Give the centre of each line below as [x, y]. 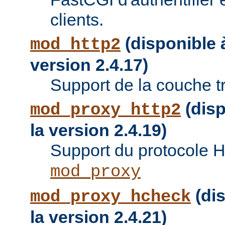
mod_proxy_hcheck [110, 197]
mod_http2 [75, 45]
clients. [77, 20]
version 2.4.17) [89, 65]
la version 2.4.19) [98, 130]
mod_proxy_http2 [105, 110]
